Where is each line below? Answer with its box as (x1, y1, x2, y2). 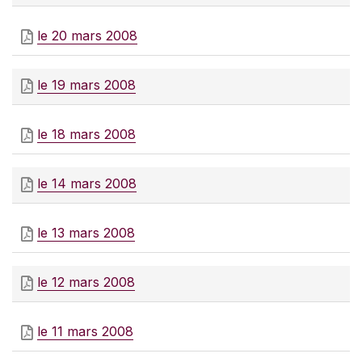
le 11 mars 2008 (37, 323, 133, 340)
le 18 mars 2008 (37, 126, 136, 143)
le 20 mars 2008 (37, 27, 137, 44)
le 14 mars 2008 (37, 175, 137, 192)
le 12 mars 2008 (37, 274, 135, 291)
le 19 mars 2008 (37, 77, 136, 94)
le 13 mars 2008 (37, 225, 135, 242)
